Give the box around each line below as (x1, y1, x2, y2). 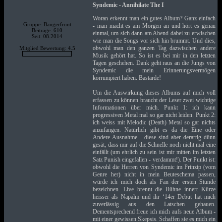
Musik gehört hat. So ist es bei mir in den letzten (92, 52, 216, 59)
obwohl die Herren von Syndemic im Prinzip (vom (92, 164, 216, 170)
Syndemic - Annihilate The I (92, 1, 164, 8)
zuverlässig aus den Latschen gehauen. (92, 201, 216, 208)
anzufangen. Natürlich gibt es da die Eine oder (92, 126, 216, 133)
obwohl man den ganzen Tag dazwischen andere (92, 45, 216, 52)
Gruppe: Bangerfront (23, 21, 71, 27)
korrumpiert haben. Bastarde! (92, 74, 161, 81)
